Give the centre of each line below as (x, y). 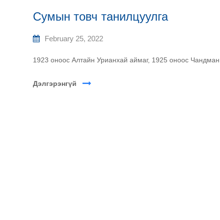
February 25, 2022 (74, 39)
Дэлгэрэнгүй (55, 83)
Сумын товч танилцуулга (100, 16)
